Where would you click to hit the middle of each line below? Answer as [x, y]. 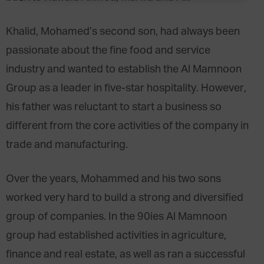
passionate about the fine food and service [108, 51]
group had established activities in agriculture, [116, 236]
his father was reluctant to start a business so [114, 107]
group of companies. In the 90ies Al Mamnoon [116, 217]
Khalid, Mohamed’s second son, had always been [123, 32]
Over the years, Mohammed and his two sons [113, 179]
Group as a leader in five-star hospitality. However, [126, 88]
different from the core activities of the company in [127, 126]
